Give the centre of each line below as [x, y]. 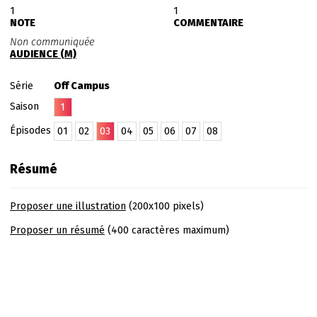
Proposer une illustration [68, 206]
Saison [25, 106]
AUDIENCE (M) [43, 54]
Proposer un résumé [57, 230]
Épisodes [31, 131]
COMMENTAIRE [208, 23]
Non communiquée [52, 42]
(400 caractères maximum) [167, 230]
